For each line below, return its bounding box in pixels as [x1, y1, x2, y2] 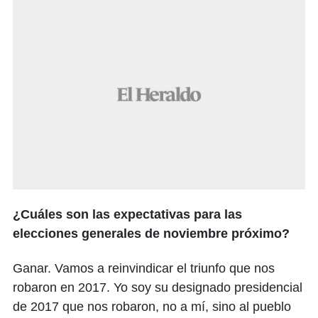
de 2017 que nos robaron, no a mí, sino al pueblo [13, 300, 291, 314]
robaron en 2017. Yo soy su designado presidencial [13, 280, 302, 295]
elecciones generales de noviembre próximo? [13, 226, 290, 241]
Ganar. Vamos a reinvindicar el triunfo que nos [13, 261, 275, 276]
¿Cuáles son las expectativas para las [13, 207, 242, 222]
